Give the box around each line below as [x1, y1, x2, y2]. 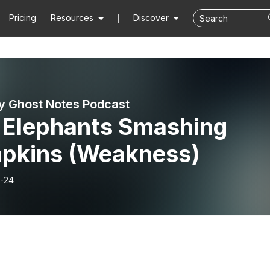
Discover [133, 13, 171, 23]
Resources [51, 13, 94, 23]
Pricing [9, 13, 37, 23]
